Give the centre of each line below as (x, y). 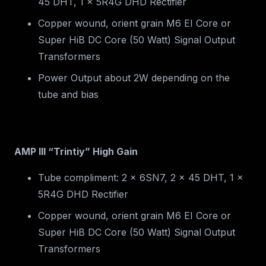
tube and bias (68, 95)
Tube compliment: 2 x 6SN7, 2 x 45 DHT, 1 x (141, 178)
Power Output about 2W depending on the (134, 78)
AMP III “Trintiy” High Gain (76, 152)
